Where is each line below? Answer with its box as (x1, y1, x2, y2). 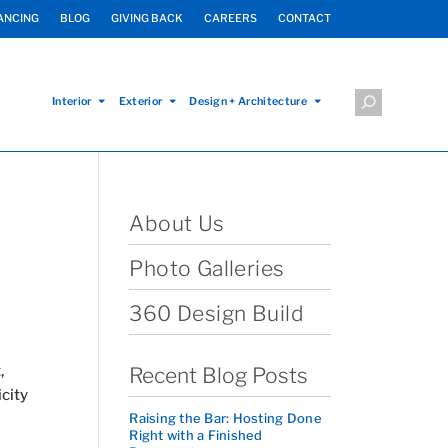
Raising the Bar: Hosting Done (129, 410, 322, 426)
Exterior (118, 95, 163, 108)
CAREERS (204, 12, 257, 25)
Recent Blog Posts (129, 363, 309, 388)
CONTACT (278, 12, 331, 25)
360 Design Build (129, 301, 305, 326)
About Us (129, 211, 225, 236)
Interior (52, 95, 92, 108)
